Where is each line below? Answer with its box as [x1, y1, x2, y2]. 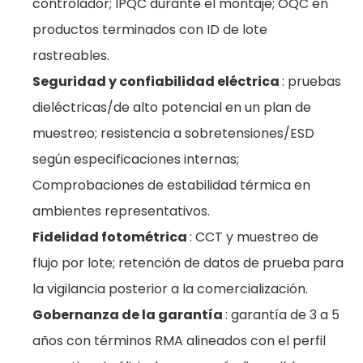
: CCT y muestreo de [190, 228, 318, 246]
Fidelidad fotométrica [32, 228, 190, 246]
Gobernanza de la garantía [32, 305, 225, 324]
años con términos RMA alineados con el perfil [32, 331, 326, 350]
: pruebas [282, 72, 341, 91]
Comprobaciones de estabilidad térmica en [32, 176, 310, 194]
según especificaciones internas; [32, 150, 239, 169]
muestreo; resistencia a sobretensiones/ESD [32, 124, 314, 143]
